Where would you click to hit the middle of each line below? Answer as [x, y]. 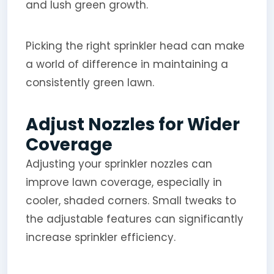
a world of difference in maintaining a [127, 64]
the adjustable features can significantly [134, 219]
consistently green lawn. [90, 82]
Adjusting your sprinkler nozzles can [119, 164]
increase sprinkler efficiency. [100, 237]
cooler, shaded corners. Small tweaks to [131, 200]
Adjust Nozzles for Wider [132, 124]
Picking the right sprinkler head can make [135, 46]
